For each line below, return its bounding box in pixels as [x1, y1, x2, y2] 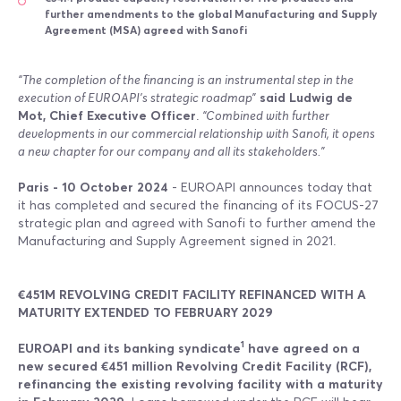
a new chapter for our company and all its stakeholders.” [18, 145, 330, 158]
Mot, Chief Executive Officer [18, 109, 196, 123]
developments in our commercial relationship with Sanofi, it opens [18, 127, 375, 141]
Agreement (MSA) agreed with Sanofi [45, 25, 247, 37]
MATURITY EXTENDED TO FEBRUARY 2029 [18, 306, 273, 320]
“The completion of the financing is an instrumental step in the [18, 73, 354, 87]
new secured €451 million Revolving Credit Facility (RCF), [18, 360, 371, 373]
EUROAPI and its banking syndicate [18, 342, 241, 355]
